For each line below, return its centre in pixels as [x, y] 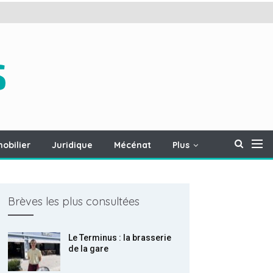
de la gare [89, 249]
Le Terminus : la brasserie [120, 238]
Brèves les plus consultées [74, 201]
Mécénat [132, 145]
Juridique [72, 145]
